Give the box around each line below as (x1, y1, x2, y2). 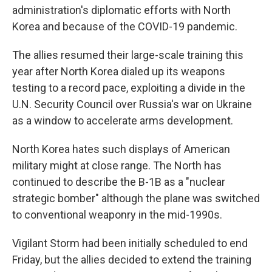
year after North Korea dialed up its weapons (12, 65, 225, 78)
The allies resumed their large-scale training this (12, 49, 243, 61)
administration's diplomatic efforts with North (12, 4, 231, 16)
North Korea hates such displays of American (12, 143, 230, 155)
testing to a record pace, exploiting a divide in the (12, 81, 245, 94)
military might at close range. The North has (12, 159, 222, 172)
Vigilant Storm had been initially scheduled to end (12, 237, 248, 250)
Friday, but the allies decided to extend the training (12, 253, 251, 266)
